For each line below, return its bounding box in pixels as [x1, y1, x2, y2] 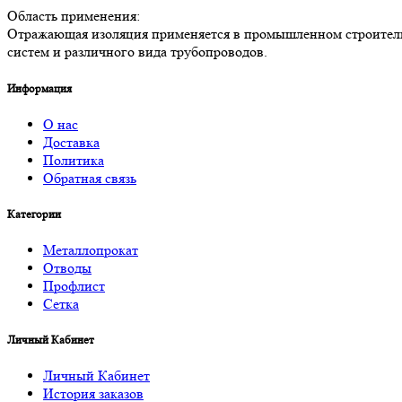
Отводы [43, 259, 92, 277]
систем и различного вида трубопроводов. [7, 43, 267, 61]
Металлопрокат [43, 241, 138, 259]
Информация [7, 81, 72, 95]
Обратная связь [43, 169, 136, 187]
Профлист [43, 277, 105, 295]
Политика [43, 151, 104, 169]
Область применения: [7, 7, 140, 25]
